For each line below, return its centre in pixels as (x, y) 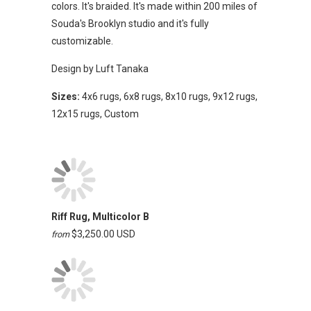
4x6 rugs (101, 96)
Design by (74, 69)
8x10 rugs (187, 96)
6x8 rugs (142, 96)
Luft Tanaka (122, 69)
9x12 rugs (234, 96)
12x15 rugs (76, 114)
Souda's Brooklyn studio (103, 24)
